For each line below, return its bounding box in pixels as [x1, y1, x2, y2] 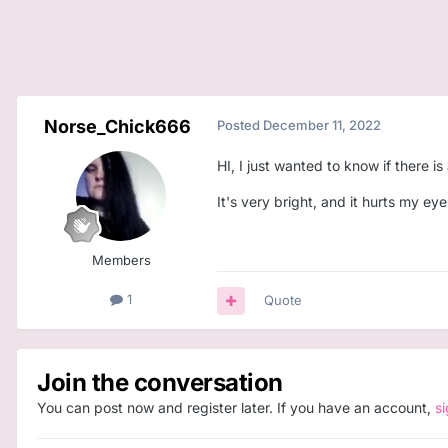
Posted [217, 117, 263, 134]
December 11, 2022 [263, 117, 381, 134]
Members [91, 252, 151, 269]
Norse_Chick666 [43, 116, 191, 138]
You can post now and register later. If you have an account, [37, 399, 435, 417]
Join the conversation [37, 368, 283, 398]
